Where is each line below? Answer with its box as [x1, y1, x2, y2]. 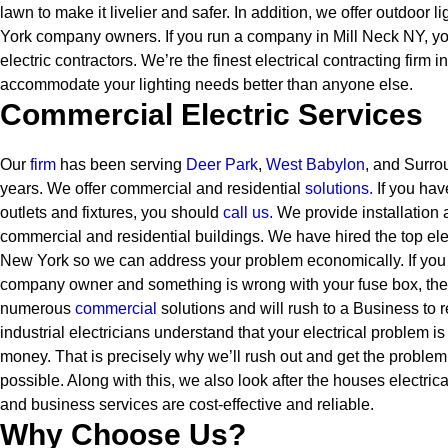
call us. [223, 204, 273, 221]
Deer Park [186, 156, 258, 173]
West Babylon [266, 156, 365, 173]
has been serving [60, 156, 186, 173]
